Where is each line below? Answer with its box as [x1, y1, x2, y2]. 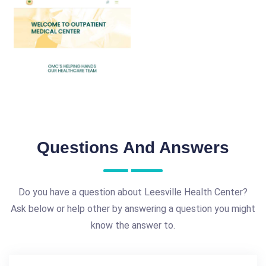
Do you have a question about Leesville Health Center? [18, 186, 248, 198]
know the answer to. [91, 220, 175, 232]
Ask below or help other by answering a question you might [11, 203, 255, 215]
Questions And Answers [37, 138, 229, 157]
